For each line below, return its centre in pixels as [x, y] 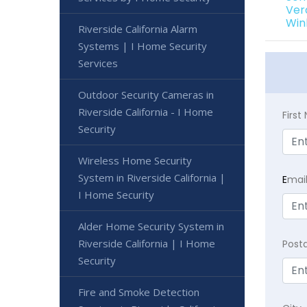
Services [98, 63]
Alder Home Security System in [151, 226]
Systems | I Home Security [143, 46]
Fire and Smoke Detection [139, 292]
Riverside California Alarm [138, 28]
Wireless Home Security [135, 160]
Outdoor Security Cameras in [146, 94]
